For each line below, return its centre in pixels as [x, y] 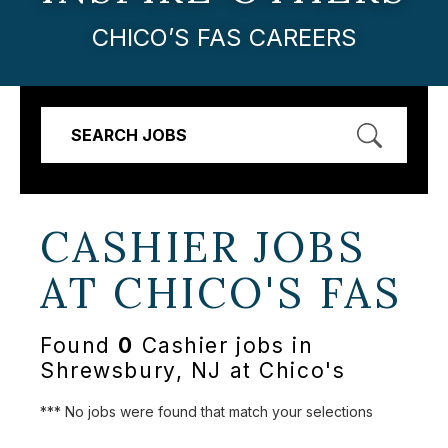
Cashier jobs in [224, 346]
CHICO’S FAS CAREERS [224, 37]
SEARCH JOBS [129, 134]
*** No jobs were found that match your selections [206, 411]
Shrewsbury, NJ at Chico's [193, 371]
